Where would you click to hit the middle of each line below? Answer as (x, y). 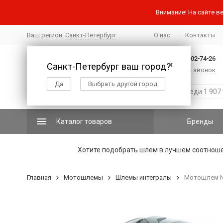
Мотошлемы (83, 177)
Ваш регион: (46, 35)
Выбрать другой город (122, 84)
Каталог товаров (84, 121)
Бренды (200, 121)
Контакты (200, 35)
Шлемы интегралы (143, 177)
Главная (39, 177)
